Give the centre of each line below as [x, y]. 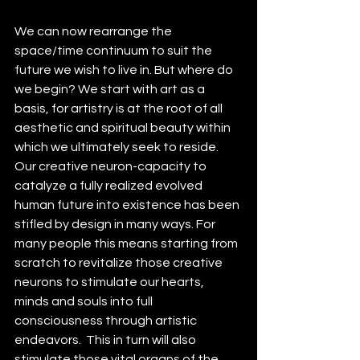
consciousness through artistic [107, 321]
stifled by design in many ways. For [116, 225]
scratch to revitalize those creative [120, 263]
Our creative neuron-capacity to [112, 167]
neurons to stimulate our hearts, [110, 282]
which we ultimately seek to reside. [118, 147]
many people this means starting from [127, 244]
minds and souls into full [85, 302]
